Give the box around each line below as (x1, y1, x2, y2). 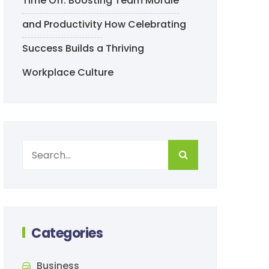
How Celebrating (104, 17, 186, 31)
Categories (31, 224, 103, 243)
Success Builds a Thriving (22, 41, 144, 55)
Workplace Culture (22, 65, 113, 79)
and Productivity (22, 17, 102, 31)
